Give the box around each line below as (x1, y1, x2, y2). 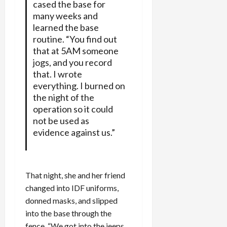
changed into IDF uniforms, (25, 182, 119, 193)
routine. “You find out (32, 33, 117, 45)
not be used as (32, 115, 89, 126)
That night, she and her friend (25, 170, 125, 180)
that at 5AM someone (32, 45, 119, 56)
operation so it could (32, 103, 113, 115)
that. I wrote (32, 68, 82, 80)
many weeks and (32, 10, 98, 21)
